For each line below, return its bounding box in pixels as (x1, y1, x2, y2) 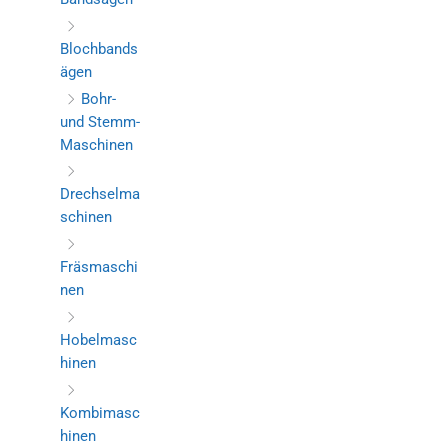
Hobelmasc (60, 330, 137, 349)
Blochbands (60, 40, 138, 59)
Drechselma (60, 185, 140, 204)
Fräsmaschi (60, 258, 138, 277)
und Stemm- (60, 112, 140, 131)
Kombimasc (60, 403, 140, 422)
